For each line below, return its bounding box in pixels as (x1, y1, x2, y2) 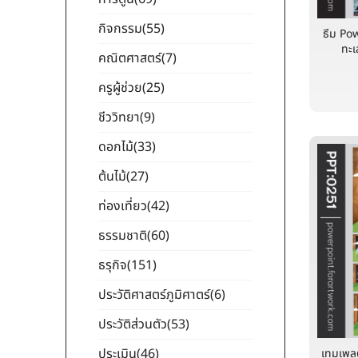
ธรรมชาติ (98, 226, 147, 245)
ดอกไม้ (98, 137, 133, 157)
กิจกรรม (98, 19, 142, 38)
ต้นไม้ (98, 167, 126, 186)
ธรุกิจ (98, 256, 127, 275)
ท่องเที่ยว (98, 197, 147, 216)
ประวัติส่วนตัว (98, 315, 167, 334)
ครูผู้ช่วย (98, 78, 142, 97)
